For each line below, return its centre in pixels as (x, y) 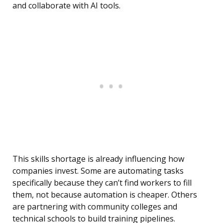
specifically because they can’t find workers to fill (102, 183)
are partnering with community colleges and (95, 207)
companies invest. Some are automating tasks (98, 171)
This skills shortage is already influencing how (98, 159)
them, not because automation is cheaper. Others (105, 195)
